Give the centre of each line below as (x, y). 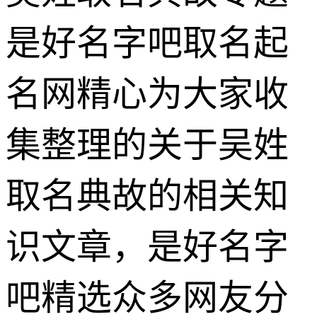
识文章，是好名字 (147, 247)
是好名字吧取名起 (147, 43)
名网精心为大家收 (147, 94)
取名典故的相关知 (147, 196)
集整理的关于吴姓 (147, 145)
